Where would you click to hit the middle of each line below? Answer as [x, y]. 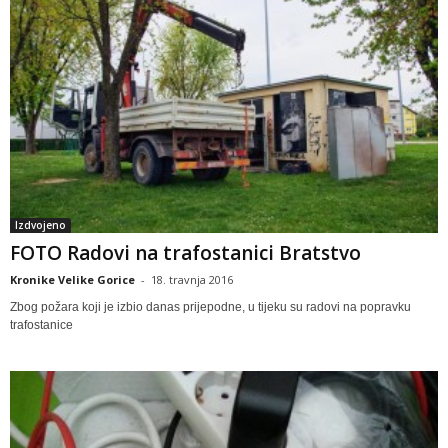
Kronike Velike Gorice [72, 280]
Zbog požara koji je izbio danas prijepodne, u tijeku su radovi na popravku [210, 307]
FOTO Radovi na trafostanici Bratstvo [185, 253]
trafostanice [41, 325]
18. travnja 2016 [192, 280]
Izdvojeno [40, 225]
